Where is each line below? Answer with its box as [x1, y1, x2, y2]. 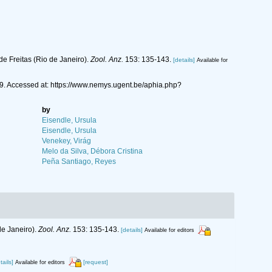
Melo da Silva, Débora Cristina [42, 147, 143, 156]
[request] [83, 258, 108, 265]
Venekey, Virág [42, 137, 92, 146]
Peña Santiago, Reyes [42, 157, 117, 166]
